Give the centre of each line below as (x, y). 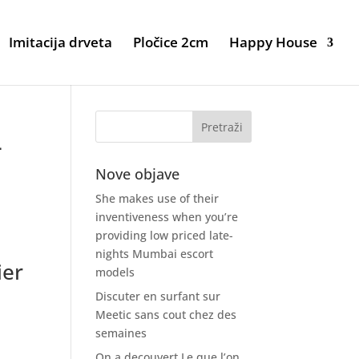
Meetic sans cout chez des (166, 315)
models (115, 272)
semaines (121, 333)
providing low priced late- (165, 235)
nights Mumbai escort (155, 254)
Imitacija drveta (61, 42)
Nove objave (138, 174)
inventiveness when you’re (167, 217)
